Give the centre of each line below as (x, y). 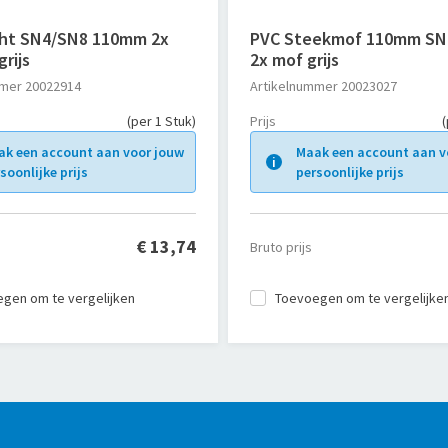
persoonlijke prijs (349, 172)
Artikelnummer (293, 86)
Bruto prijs (280, 246)
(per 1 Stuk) (161, 121)
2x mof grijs (294, 59)
